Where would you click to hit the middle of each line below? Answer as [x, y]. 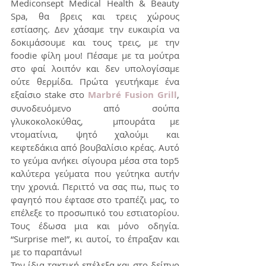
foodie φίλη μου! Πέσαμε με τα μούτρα [95, 56]
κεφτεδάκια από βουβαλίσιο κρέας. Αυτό [95, 148]
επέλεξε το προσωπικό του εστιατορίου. [95, 213]
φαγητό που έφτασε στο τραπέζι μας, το [95, 200]
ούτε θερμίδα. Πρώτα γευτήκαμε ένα [95, 82]
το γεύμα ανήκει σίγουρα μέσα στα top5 [95, 161]
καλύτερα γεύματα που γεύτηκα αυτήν [95, 174]
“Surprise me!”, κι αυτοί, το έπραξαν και [95, 239]
